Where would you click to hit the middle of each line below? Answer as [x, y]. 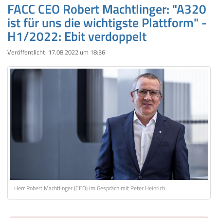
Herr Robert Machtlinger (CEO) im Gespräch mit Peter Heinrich [90, 189]
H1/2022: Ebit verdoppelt [77, 36]
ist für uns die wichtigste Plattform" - [107, 22]
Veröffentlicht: [28, 52]
